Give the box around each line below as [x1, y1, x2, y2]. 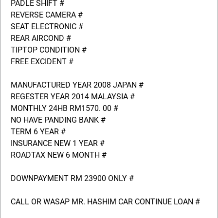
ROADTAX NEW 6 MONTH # [11, 150, 107, 160]
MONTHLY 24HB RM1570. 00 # [11, 104, 118, 113]
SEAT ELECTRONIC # [11, 22, 83, 32]
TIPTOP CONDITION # [11, 45, 87, 55]
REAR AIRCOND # [11, 34, 71, 43]
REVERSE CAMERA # [11, 10, 83, 20]
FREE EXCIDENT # [11, 57, 73, 67]
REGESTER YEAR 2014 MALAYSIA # [11, 92, 135, 102]
